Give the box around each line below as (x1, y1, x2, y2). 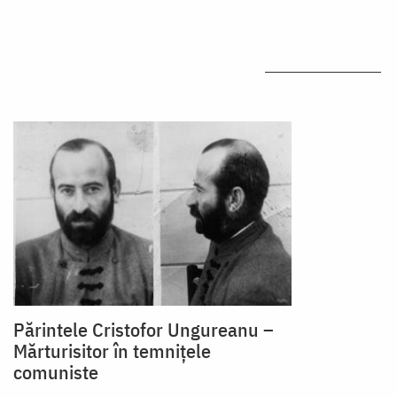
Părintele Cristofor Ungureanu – (13, 316, 274, 343)
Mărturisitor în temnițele (13, 338, 211, 364)
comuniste (13, 359, 98, 385)
